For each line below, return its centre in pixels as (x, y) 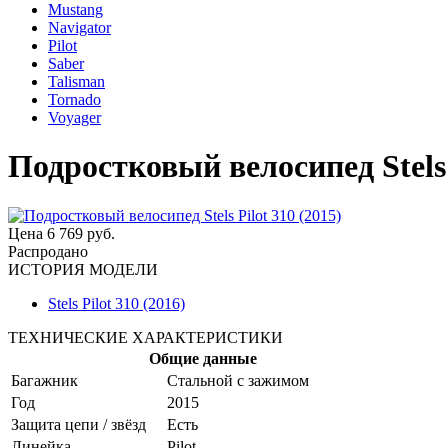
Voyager (74, 117)
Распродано (48, 251)
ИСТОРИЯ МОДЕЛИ (83, 269)
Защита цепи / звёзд (78, 424)
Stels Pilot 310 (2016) (116, 303)
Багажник (44, 380)
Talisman (76, 81)
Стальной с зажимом (238, 380)
